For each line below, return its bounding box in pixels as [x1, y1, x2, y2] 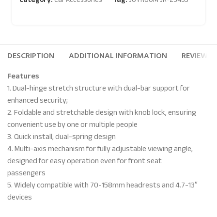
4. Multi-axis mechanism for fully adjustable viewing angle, [7, 141, 193, 156]
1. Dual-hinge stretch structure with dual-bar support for [7, 81, 190, 95]
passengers [7, 166, 46, 180]
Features [7, 69, 40, 83]
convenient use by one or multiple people [7, 117, 138, 132]
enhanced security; [7, 93, 68, 108]
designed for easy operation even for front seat [7, 154, 162, 168]
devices [7, 190, 32, 204]
